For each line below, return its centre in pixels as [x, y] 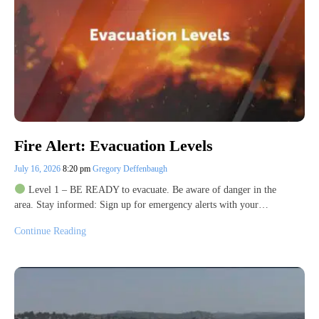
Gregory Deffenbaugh [130, 168]
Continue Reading [50, 231]
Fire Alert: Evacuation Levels [114, 145]
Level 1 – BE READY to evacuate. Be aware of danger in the [151, 189]
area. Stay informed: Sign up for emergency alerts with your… [141, 204]
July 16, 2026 [38, 168]
